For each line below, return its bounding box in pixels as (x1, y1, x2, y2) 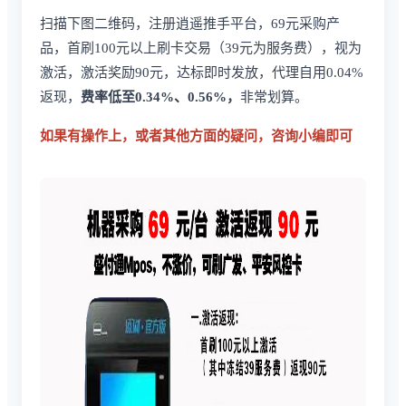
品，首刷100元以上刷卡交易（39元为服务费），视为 (40, 40, 362, 55)
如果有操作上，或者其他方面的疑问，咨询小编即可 (40, 128, 353, 143)
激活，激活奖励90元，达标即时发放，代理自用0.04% (40, 64, 363, 80)
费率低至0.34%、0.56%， (81, 89, 240, 104)
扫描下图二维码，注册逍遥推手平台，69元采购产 (40, 15, 340, 31)
